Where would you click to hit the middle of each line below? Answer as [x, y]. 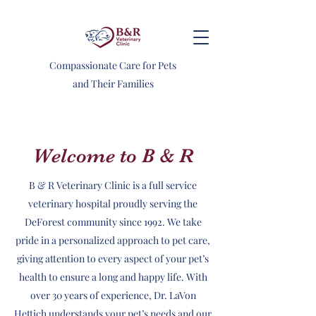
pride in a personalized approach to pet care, [113, 240]
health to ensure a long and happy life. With [113, 277]
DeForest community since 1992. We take [113, 222]
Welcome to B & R [113, 156]
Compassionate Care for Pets [113, 65]
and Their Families [113, 84]
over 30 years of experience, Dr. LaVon [113, 295]
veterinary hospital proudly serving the [113, 203]
